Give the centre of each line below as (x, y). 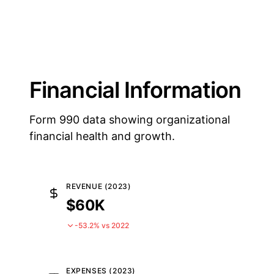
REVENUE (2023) (99, 186)
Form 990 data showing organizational (130, 120)
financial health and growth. (102, 136)
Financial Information (135, 90)
